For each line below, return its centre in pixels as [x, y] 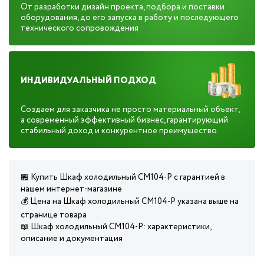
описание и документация [72, 239]
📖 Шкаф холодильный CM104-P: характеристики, [116, 227]
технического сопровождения [80, 28]
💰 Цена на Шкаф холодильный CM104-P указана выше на [130, 202]
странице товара [54, 215]
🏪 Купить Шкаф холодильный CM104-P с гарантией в [123, 177]
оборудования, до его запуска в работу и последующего [130, 18]
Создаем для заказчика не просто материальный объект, [130, 110]
